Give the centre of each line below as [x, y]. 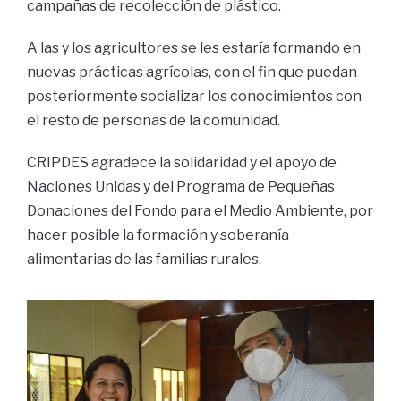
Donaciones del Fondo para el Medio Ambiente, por [200, 211]
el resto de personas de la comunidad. [154, 120]
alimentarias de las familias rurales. [144, 259]
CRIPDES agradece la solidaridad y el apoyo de [182, 162]
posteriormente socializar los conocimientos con [194, 96]
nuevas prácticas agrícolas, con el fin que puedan [192, 72]
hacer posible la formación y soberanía [158, 235]
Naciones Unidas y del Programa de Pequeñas [181, 187]
